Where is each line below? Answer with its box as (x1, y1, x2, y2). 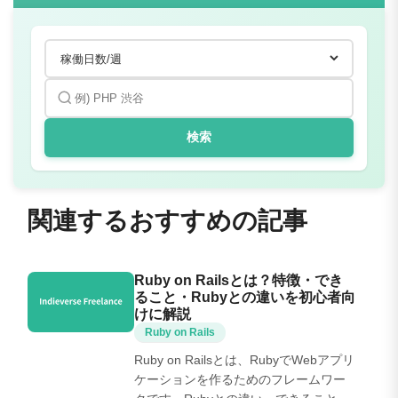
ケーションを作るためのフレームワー (134, 371, 346, 386)
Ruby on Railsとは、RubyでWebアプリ (134, 352, 354, 367)
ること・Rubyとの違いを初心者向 (134, 289, 355, 305)
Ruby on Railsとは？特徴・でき (134, 272, 343, 288)
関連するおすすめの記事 (28, 206, 307, 235)
